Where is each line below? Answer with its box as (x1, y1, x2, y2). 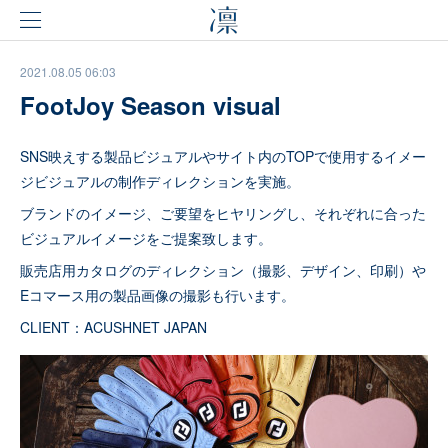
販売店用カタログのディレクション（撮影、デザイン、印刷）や (20, 260, 426, 280)
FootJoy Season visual (20, 88, 281, 122)
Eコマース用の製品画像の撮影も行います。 (20, 285, 295, 305)
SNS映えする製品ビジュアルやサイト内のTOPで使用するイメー (20, 146, 426, 166)
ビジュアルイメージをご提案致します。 (20, 228, 272, 248)
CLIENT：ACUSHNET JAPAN (20, 317, 207, 337)
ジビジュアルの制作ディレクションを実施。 (20, 171, 300, 191)
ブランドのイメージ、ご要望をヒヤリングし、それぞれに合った (20, 203, 426, 223)
